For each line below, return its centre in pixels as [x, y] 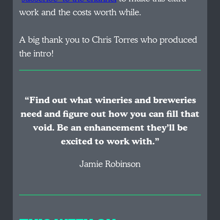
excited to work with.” [110, 141]
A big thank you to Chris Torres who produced [109, 40]
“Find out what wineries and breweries [110, 100]
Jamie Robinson [110, 165]
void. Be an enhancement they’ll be [110, 128]
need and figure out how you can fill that [110, 114]
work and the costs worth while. [81, 12]
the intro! [37, 54]
